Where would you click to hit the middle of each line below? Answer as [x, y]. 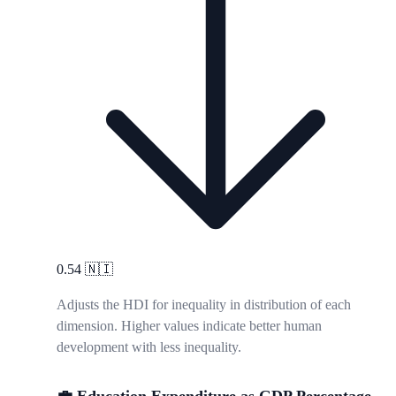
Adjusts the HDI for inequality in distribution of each [204, 305]
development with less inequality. [149, 347]
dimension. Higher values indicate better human [189, 326]
